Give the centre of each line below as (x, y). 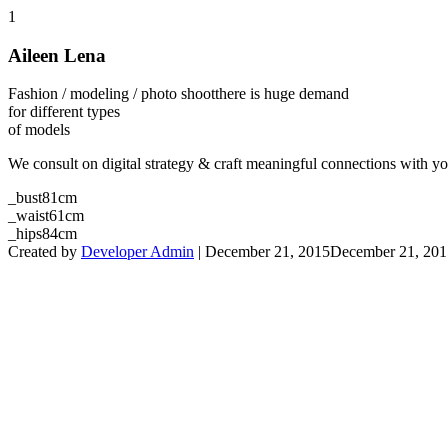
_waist (28, 216)
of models (39, 130)
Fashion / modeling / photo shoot (111, 94)
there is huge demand (282, 94)
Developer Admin (137, 252)
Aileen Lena (57, 55)
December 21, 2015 (267, 252)
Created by (44, 252)
